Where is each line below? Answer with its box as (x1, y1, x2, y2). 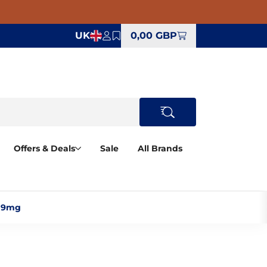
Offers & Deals (14, 143, 75, 154)
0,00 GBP (131, 30, 177, 41)
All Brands (138, 143, 182, 154)
